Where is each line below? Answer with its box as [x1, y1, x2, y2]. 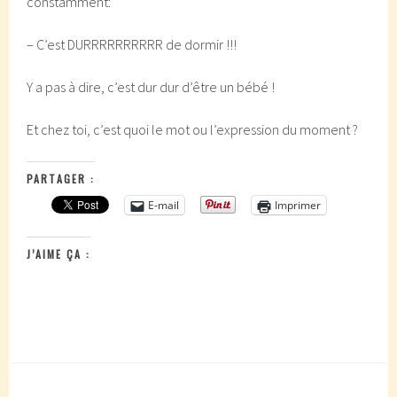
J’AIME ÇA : [27, 246, 91, 261]
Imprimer [275, 198, 322, 213]
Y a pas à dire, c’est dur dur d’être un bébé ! [27, 78, 276, 96]
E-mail [148, 198, 180, 213]
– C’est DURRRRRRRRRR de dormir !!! [27, 35, 237, 53]
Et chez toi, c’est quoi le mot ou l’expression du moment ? [27, 121, 359, 138]
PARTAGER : [27, 171, 96, 186]
